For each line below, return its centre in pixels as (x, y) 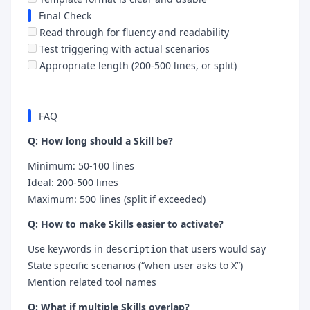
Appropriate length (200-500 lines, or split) (137, 65)
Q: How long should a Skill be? (100, 140)
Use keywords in (67, 248)
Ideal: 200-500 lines (73, 182)
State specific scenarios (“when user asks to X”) (135, 265)
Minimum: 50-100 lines (81, 165)
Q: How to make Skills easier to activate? (126, 224)
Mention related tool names (92, 282)
